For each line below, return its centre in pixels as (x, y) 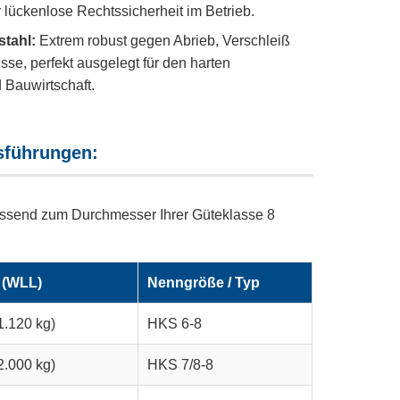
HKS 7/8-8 (180, 365)
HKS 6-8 (175, 324)
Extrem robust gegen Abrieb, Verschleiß (163, 41)
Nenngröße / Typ (204, 283)
